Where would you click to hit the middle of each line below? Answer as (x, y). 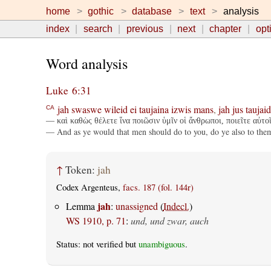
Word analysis (87, 64)
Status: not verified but (97, 244)
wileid (116, 109)
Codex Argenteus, (89, 188)
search (98, 29)
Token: (81, 170)
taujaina (154, 109)
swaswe (86, 109)
